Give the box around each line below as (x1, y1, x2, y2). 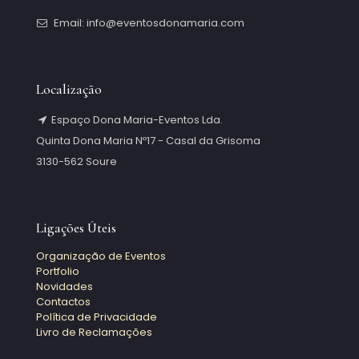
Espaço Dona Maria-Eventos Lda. (51, 112, 223, 127)
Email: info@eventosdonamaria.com (51, 15, 244, 30)
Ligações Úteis (36, 220, 116, 236)
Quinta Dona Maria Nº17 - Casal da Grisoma (36, 133, 260, 148)
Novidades (36, 279, 93, 294)
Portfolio (36, 264, 79, 279)
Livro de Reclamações (36, 325, 152, 340)
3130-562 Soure (36, 154, 117, 169)
